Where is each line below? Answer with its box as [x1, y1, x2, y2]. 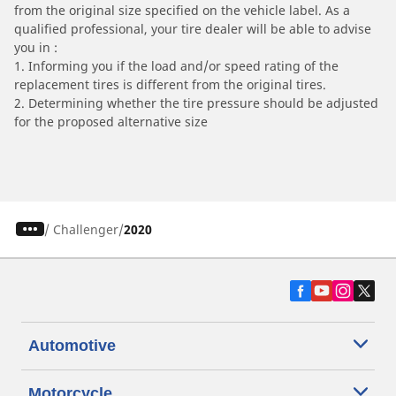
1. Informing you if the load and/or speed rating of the [14, 57, 339, 74]
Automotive [28, 336, 116, 354]
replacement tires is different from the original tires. [14, 75, 326, 93]
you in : [14, 38, 57, 56]
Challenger [52, 220, 118, 238]
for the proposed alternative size [14, 112, 208, 130]
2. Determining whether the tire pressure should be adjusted [14, 94, 378, 111]
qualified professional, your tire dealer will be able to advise [14, 19, 371, 37]
